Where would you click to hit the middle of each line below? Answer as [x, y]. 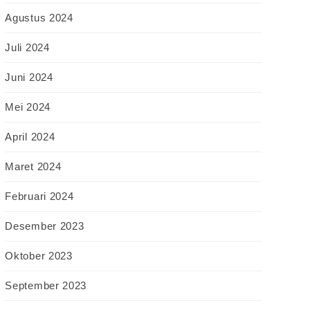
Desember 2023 [45, 226]
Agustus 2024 [39, 18]
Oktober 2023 [39, 256]
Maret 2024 [33, 167]
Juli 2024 [27, 48]
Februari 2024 [39, 197]
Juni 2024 [29, 77]
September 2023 [46, 286]
